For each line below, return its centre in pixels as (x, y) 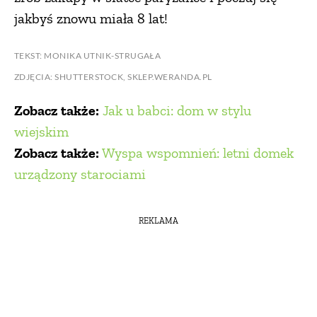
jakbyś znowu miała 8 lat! (91, 18)
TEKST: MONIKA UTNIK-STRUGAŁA (88, 55)
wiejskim (41, 131)
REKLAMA (158, 221)
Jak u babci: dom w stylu (177, 110)
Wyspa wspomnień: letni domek (198, 152)
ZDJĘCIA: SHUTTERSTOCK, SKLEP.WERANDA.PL (113, 76)
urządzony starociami (80, 174)
